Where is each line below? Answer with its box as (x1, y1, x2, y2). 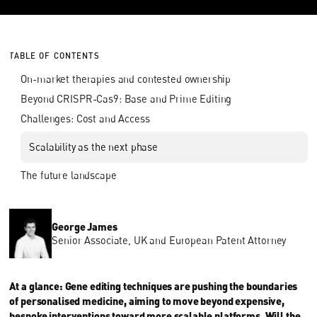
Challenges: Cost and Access (21, 113, 150, 125)
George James (52, 219, 117, 233)
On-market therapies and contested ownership (21, 73, 231, 86)
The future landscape (21, 169, 117, 182)
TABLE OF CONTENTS (9, 51, 100, 61)
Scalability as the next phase (29, 141, 158, 154)
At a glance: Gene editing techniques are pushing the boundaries (9, 279, 298, 292)
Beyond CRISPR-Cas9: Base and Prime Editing (21, 93, 232, 105)
